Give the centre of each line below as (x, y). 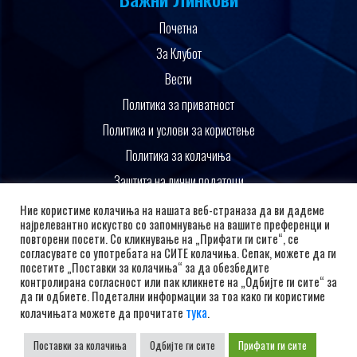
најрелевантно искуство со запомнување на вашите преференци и (175, 224)
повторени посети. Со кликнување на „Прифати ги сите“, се (159, 239)
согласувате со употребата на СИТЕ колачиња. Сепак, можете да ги (178, 253)
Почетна (178, 27)
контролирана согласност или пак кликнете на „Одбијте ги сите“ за (178, 282)
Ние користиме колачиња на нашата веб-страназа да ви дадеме (172, 210)
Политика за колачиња (178, 155)
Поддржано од (178, 212)
